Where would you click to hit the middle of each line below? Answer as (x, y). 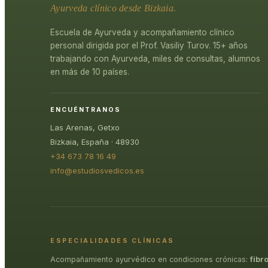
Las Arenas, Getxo (85, 127)
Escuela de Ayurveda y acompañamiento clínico (142, 32)
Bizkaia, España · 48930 (95, 142)
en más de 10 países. (90, 72)
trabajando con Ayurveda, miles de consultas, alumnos (155, 59)
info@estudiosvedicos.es (97, 170)
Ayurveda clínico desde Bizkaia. (113, 8)
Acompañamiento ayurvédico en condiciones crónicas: (150, 259)
